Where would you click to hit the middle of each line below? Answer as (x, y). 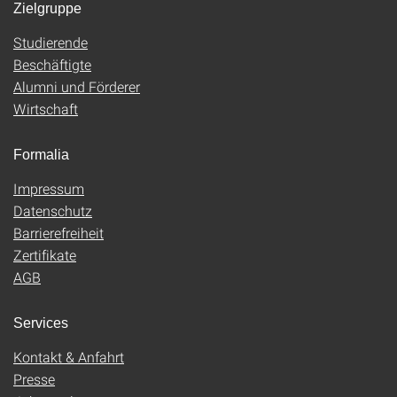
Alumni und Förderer (77, 86)
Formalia (41, 154)
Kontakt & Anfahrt (69, 356)
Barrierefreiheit (58, 232)
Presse (34, 378)
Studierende (51, 42)
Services (41, 323)
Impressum (49, 188)
